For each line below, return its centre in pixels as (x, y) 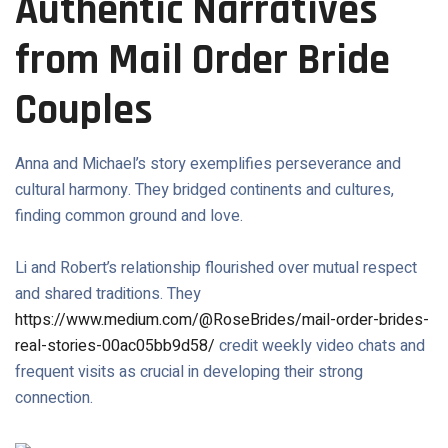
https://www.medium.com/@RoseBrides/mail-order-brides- (222, 320)
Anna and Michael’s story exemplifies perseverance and (208, 164)
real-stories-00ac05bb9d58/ (115, 346)
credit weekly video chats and (320, 346)
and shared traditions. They (108, 294)
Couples (84, 111)
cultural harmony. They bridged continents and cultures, (204, 190)
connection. (54, 398)
